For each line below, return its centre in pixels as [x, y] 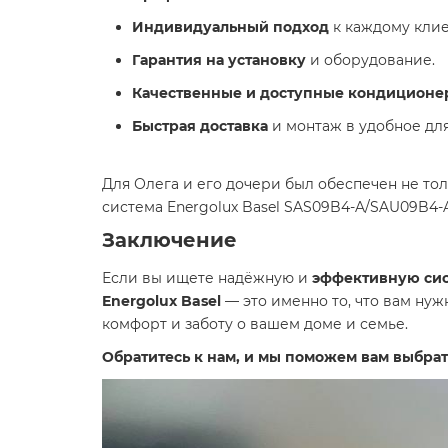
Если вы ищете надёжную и [207, 278]
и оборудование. [370, 60]
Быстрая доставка [200, 126]
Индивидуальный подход [230, 27]
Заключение [169, 240]
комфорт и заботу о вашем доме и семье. [255, 324]
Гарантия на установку [219, 60]
